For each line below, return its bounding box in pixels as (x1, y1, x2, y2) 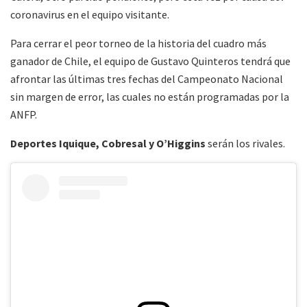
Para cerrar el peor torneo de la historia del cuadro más (10, 36, 267, 51)
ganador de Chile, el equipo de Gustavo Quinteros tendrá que (10, 54, 291, 69)
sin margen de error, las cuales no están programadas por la (10, 90, 289, 104)
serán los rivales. (206, 136, 285, 151)
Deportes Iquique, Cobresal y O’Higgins (10, 136, 206, 151)
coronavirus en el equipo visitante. (10, 8, 169, 22)
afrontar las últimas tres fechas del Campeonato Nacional (10, 72, 283, 86)
